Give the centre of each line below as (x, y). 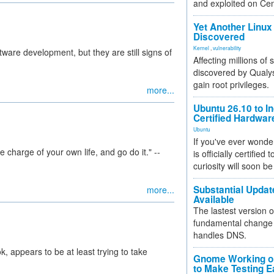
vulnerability (227, 48)
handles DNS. (220, 235)
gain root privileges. (231, 84)
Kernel (201, 48)
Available (214, 199)
